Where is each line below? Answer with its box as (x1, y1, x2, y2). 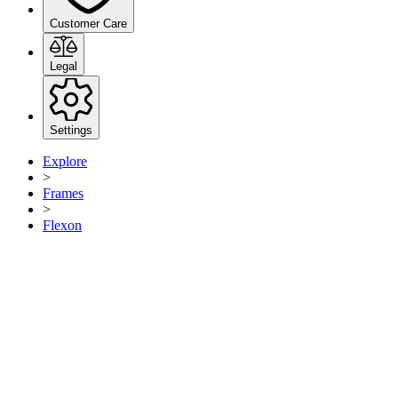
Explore (43, 154, 87, 170)
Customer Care (50, 16, 127, 30)
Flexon (43, 218, 82, 234)
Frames (43, 186, 84, 202)
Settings (50, 123, 92, 138)
